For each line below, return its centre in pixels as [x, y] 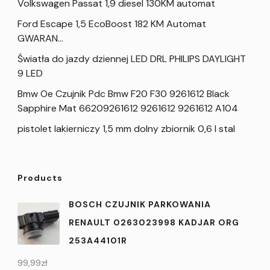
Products [40, 177]
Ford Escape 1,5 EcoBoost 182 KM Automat [112, 24]
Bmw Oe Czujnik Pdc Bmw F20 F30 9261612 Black [124, 93]
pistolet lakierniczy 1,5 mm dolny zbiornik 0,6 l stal [126, 128]
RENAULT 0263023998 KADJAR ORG [154, 222]
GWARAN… [40, 38]
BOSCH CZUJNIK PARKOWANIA [140, 204]
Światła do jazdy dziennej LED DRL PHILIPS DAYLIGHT [132, 58]
